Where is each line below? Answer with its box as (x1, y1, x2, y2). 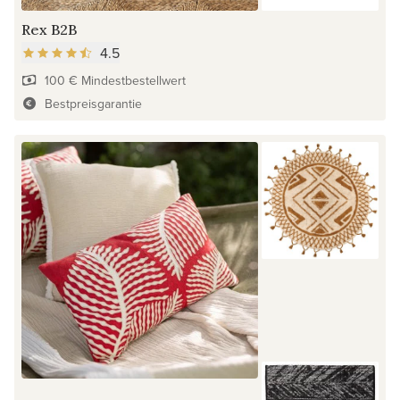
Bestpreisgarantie (44, 94, 142, 112)
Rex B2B (21, 20, 77, 38)
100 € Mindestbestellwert (44, 71, 186, 89)
